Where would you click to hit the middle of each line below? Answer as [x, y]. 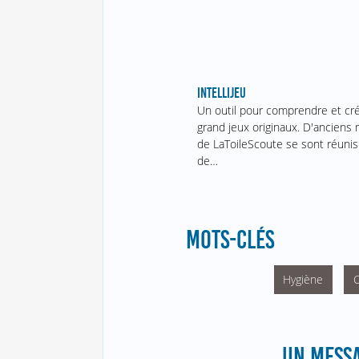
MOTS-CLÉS [230, 240]
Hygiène [303, 280]
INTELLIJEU [222, 93]
